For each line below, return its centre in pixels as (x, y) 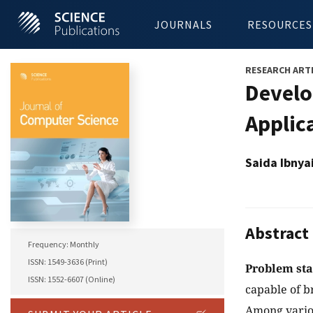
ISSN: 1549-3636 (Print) (68, 262)
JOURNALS (183, 24)
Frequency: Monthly (64, 245)
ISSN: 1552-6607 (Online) (72, 279)
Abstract (277, 233)
